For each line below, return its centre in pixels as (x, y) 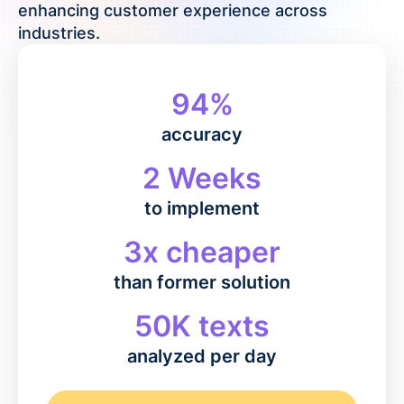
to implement (202, 208)
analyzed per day (202, 356)
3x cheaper (202, 252)
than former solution (202, 282)
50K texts (202, 326)
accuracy (202, 134)
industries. (59, 33)
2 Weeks (202, 178)
